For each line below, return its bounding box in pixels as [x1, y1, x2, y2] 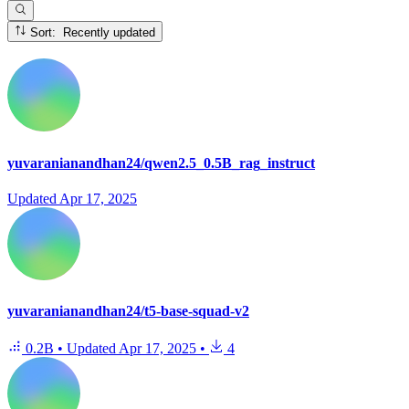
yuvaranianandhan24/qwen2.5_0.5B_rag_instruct [7, 154, 315, 171]
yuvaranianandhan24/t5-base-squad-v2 [7, 303, 249, 320]
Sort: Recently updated [63, 25, 156, 39]
